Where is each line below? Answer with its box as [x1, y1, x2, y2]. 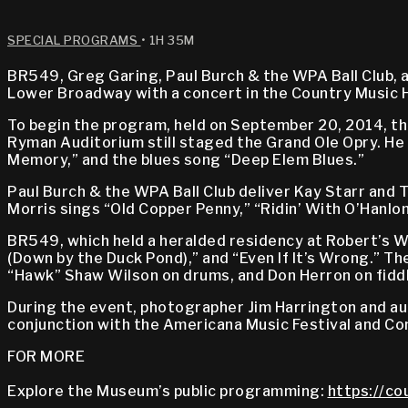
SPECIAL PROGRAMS [7, 32, 141, 47]
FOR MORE [7, 348, 85, 366]
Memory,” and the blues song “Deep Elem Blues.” [7, 151, 364, 169]
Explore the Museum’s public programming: [7, 382, 328, 401]
